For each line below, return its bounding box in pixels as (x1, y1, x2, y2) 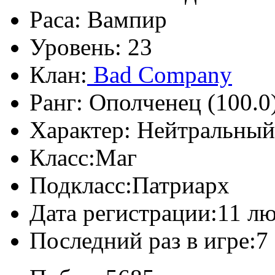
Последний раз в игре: (29, 227, 256, 254)
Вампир (81, 6, 167, 33)
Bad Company (87, 61, 232, 88)
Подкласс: (29, 171, 132, 198)
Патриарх (132, 171, 230, 198)
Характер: (29, 116, 131, 143)
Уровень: (29, 33, 122, 60)
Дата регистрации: (29, 199, 217, 226)
